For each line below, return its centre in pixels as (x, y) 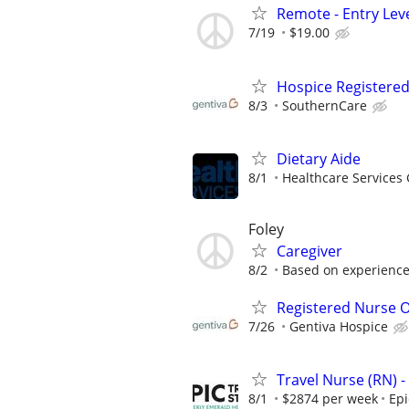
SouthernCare (325, 105)
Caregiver (309, 251)
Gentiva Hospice (339, 327)
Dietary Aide (319, 158)
